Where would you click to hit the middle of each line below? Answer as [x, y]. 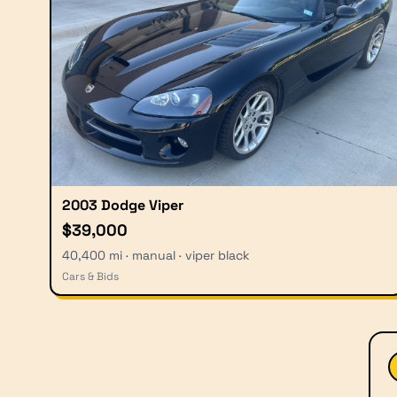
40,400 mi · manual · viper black [156, 255]
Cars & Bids [90, 276]
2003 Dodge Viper [123, 205]
